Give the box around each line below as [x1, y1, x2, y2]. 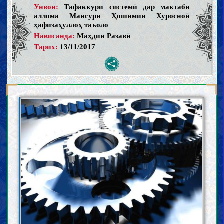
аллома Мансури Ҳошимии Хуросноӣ [33, 11, 190, 20]
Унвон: [33, 2, 58, 11]
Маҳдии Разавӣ [76, 31, 131, 40]
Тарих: [33, 42, 58, 51]
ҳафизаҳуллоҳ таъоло [33, 20, 108, 29]
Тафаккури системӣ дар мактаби [64, 2, 190, 11]
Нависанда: [33, 31, 75, 40]
